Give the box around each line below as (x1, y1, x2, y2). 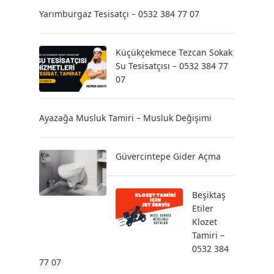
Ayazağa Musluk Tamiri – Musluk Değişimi (39, 112, 212, 124)
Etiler (192, 202, 213, 214)
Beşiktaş (192, 189, 226, 201)
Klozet (192, 216, 217, 228)
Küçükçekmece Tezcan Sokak (116, 46, 232, 58)
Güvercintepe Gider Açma (116, 150, 221, 162)
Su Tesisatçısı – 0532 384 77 (116, 60, 228, 72)
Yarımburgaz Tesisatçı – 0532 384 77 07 (39, 8, 199, 20)
